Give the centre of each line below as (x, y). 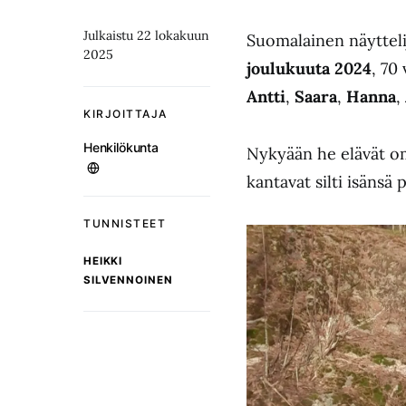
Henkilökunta (121, 147)
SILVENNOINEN (128, 280)
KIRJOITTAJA (126, 114)
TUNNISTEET (125, 223)
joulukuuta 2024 (309, 68)
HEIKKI (103, 261)
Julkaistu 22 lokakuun (146, 35)
